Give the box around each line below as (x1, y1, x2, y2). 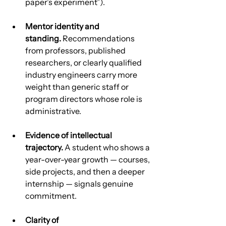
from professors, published (25, 45, 127, 55)
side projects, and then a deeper (25, 166, 146, 177)
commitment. (25, 190, 77, 201)
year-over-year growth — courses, (25, 154, 151, 164)
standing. (25, 33, 61, 43)
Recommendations (61, 33, 136, 43)
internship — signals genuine (25, 178, 135, 189)
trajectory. (25, 142, 63, 152)
